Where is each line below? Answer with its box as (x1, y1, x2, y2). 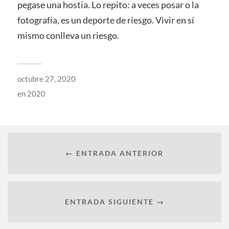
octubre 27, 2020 (17, 74, 76, 84)
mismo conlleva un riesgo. (17, 30, 119, 41)
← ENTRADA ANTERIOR (65, 148, 164, 157)
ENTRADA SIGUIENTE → (64, 197, 165, 206)
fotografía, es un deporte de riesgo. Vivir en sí (17, 14, 194, 26)
